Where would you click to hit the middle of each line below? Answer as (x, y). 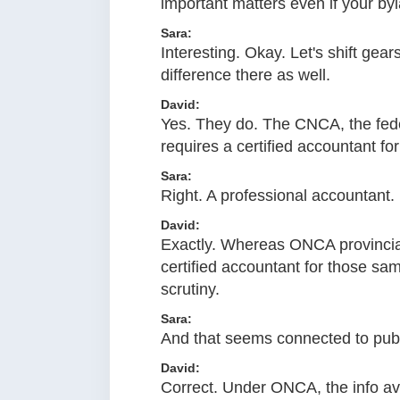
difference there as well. (246, 75)
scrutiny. (190, 290)
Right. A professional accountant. (278, 196)
